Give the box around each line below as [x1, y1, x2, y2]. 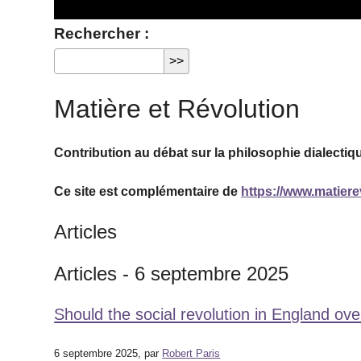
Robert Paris [162, 347, 221, 359]
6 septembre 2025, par [54, 347, 163, 359]
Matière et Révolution [54, 94, 301, 123]
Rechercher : [54, 25, 150, 42]
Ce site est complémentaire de [54, 185, 242, 198]
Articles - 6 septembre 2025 [54, 263, 289, 284]
